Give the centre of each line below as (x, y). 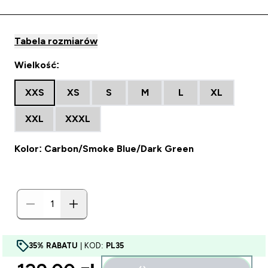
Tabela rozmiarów (56, 41)
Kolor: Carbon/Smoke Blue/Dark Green (104, 149)
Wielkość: (37, 65)
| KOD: (92, 246)
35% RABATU (53, 246)
